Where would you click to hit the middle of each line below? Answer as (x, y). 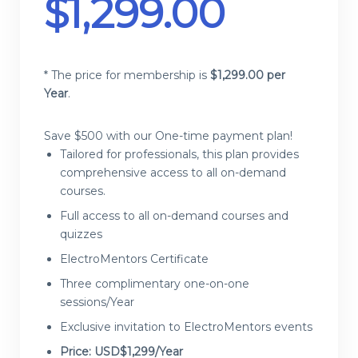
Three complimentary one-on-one (155, 284)
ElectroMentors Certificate (134, 259)
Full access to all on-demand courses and (174, 216)
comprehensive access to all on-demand (173, 173)
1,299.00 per (251, 76)
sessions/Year (97, 302)
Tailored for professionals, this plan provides (179, 155)
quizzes (81, 235)
